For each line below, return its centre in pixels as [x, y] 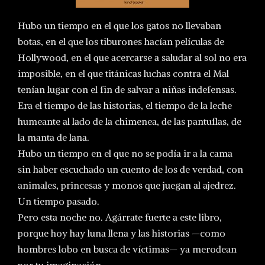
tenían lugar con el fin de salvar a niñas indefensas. [127, 89]
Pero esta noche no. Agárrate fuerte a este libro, [120, 217]
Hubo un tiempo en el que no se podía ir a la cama [125, 153]
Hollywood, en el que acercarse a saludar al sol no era [132, 57]
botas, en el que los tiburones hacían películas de [121, 41]
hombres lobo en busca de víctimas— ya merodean [127, 249]
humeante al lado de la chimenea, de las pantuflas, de [130, 121]
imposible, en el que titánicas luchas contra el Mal [123, 73]
